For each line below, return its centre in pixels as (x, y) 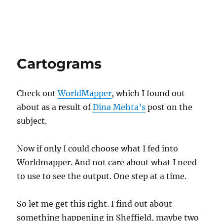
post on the (169, 107)
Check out (37, 93)
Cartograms (59, 64)
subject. (32, 121)
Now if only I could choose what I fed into (98, 148)
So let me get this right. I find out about (95, 204)
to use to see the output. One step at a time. (102, 176)
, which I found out (148, 93)
